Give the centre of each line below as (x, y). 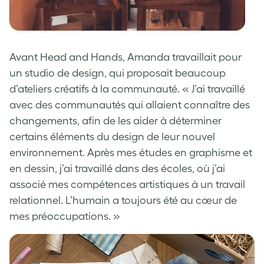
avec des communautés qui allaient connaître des (130, 105)
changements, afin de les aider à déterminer (115, 121)
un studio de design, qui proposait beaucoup (118, 73)
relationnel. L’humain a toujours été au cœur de (123, 200)
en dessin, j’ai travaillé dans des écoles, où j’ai (117, 168)
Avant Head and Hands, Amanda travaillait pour (126, 57)
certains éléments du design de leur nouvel (112, 136)
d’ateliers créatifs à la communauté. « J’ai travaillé (127, 89)
